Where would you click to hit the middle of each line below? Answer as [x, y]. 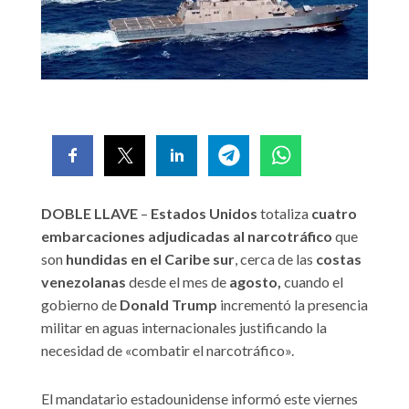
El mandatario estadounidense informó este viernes [199, 398]
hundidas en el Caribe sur [149, 258]
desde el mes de [178, 281]
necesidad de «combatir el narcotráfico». [168, 350]
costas [337, 258]
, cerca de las [274, 258]
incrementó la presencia [293, 304]
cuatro [333, 213]
